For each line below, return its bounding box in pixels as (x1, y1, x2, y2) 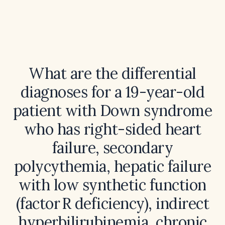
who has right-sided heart (24, 120, 201, 139)
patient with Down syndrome (13, 101, 212, 120)
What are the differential (29, 64, 196, 83)
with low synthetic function (19, 175, 206, 194)
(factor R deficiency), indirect (16, 194, 209, 213)
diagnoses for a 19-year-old (20, 82, 205, 101)
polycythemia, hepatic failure (14, 157, 211, 176)
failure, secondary (52, 138, 173, 157)
